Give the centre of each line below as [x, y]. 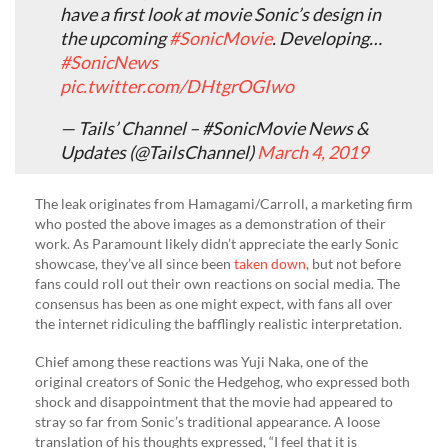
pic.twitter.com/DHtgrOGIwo [177, 86]
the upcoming [114, 38]
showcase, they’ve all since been [134, 264]
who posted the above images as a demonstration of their [210, 224]
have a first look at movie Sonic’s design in [220, 14]
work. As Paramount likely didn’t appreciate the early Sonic [217, 244]
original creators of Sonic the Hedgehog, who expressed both [222, 382]
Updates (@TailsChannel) [158, 152]
